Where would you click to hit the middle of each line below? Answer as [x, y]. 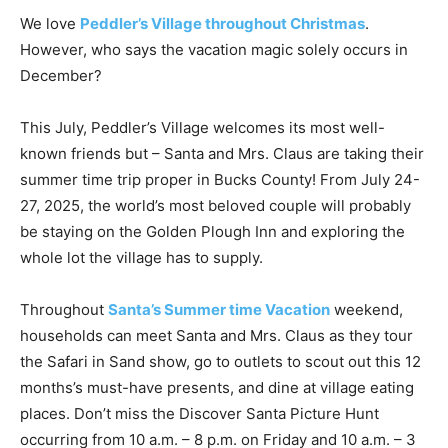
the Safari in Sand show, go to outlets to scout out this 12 [220, 361]
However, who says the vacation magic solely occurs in [214, 49]
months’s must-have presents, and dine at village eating [217, 387]
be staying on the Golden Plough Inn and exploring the [212, 231]
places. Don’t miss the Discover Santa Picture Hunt [199, 413]
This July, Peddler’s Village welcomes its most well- [202, 127]
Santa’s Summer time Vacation [219, 309]
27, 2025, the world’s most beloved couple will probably [215, 205]
